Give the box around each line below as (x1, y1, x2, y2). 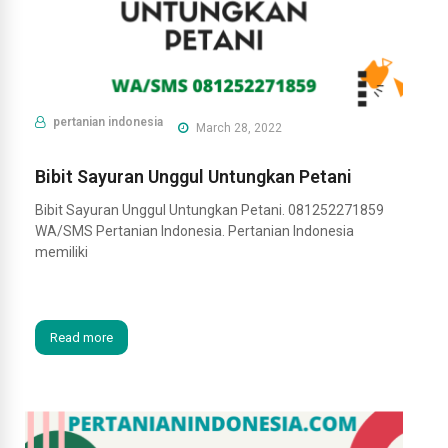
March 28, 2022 (193, 121, 282, 136)
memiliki (35, 244, 88, 261)
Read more (50, 330, 113, 346)
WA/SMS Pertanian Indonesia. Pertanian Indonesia (35, 223, 354, 240)
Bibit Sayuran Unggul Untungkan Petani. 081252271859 (35, 202, 384, 219)
